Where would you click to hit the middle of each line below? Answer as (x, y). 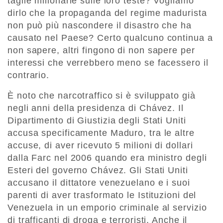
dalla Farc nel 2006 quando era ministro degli (107, 158)
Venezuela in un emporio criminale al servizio (107, 208)
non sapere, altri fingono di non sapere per (101, 51)
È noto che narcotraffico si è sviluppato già (102, 96)
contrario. (29, 75)
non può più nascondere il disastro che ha (100, 26)
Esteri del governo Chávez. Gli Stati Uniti (98, 170)
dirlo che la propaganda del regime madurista (107, 13)
